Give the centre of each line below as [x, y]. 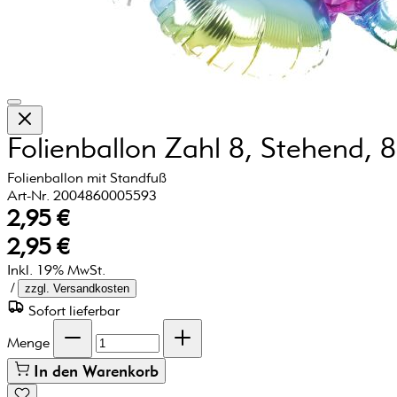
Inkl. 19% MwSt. [56, 269]
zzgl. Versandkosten [77, 288]
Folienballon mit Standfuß [87, 177]
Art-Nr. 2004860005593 [82, 195]
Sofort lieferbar [74, 310]
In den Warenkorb [96, 371]
